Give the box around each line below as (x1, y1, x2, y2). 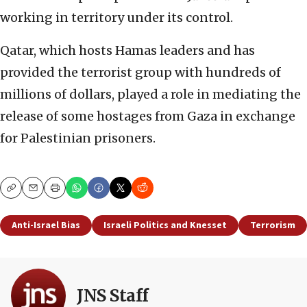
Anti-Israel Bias (12, 219, 80, 233)
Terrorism (250, 219, 295, 233)
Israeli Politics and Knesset (103, 219, 227, 233)
